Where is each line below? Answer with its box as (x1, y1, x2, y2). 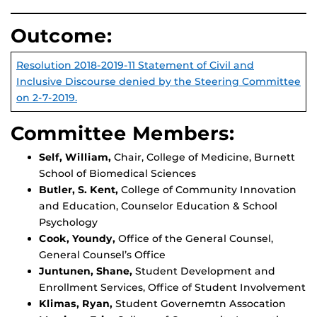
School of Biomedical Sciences (39, 167, 196, 180)
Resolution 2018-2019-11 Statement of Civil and (16, 59, 254, 72)
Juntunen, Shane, (39, 265, 135, 278)
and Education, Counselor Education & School (39, 200, 277, 213)
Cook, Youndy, (39, 232, 118, 246)
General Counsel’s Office (39, 248, 166, 262)
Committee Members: (11, 122, 235, 146)
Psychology (39, 216, 98, 229)
